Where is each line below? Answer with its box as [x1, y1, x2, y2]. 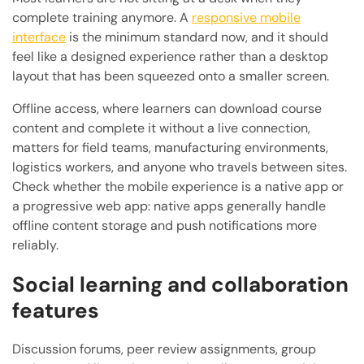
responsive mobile [192, 9, 301, 27]
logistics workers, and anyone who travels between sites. [12, 158, 347, 176]
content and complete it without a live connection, [12, 119, 310, 137]
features [12, 297, 99, 325]
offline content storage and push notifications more [12, 217, 317, 235]
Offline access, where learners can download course [12, 100, 322, 118]
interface [12, 28, 66, 46]
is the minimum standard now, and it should [66, 28, 328, 46]
